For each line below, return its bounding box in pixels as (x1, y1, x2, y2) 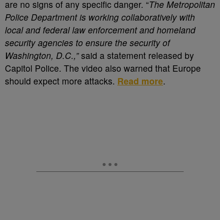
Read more (117, 75, 163, 87)
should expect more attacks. (5, 75, 117, 87)
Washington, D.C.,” (5, 49, 79, 61)
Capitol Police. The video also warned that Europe (5, 62, 201, 74)
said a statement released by (79, 49, 194, 61)
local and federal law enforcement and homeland (5, 24, 195, 36)
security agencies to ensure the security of (5, 36, 170, 49)
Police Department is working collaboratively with (5, 11, 195, 23)
